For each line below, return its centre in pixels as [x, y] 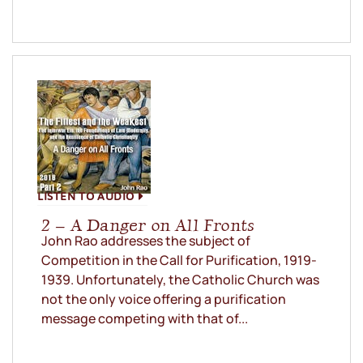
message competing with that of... [145, 319]
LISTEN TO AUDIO [86, 196]
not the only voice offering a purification [164, 299]
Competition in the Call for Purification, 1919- [179, 261]
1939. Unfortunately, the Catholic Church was [180, 280]
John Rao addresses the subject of [146, 241]
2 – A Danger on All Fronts [148, 225]
